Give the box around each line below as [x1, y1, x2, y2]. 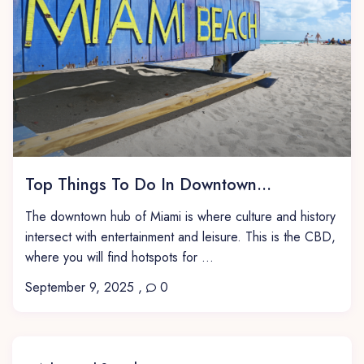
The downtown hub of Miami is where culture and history [25, 206, 336, 226]
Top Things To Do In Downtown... [25, 172, 272, 197]
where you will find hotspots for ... [25, 247, 214, 266]
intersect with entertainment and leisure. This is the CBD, [25, 227, 336, 246]
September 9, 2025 [25, 277, 135, 297]
